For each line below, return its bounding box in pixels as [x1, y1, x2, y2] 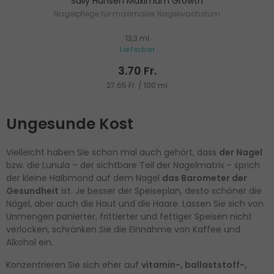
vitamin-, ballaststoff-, [141, 259, 247, 272]
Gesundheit [6, 185, 59, 198]
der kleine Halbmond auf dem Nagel [6, 172, 162, 185]
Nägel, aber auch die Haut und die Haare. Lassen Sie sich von [6, 198, 264, 210]
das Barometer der [162, 172, 247, 185]
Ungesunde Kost [6, 113, 133, 135]
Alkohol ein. [6, 236, 53, 249]
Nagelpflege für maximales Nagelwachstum [54, 9, 220, 20]
